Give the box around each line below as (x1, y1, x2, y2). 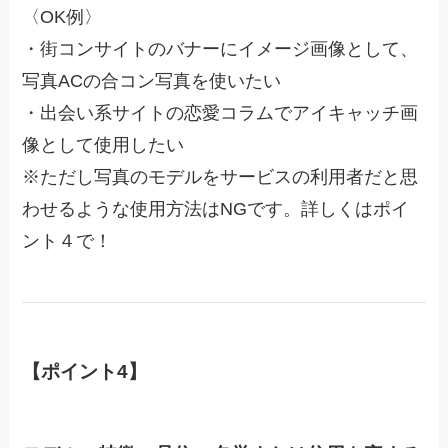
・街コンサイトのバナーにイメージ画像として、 (22, 39, 419, 60)
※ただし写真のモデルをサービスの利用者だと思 (22, 167, 419, 188)
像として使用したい (22, 135, 185, 156)
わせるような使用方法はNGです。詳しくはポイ (22, 199, 410, 220)
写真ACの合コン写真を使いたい (22, 71, 282, 92)
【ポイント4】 (22, 361, 148, 383)
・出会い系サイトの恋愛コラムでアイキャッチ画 (22, 103, 419, 124)
